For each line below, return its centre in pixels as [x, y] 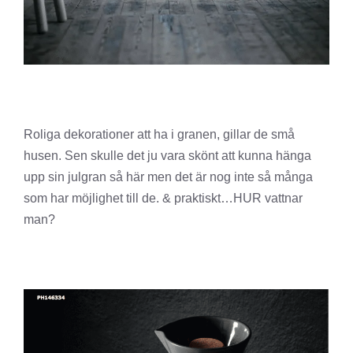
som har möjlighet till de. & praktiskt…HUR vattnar [163, 199]
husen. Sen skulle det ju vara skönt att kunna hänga [167, 156]
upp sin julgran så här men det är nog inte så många [168, 177]
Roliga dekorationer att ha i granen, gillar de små [159, 135]
